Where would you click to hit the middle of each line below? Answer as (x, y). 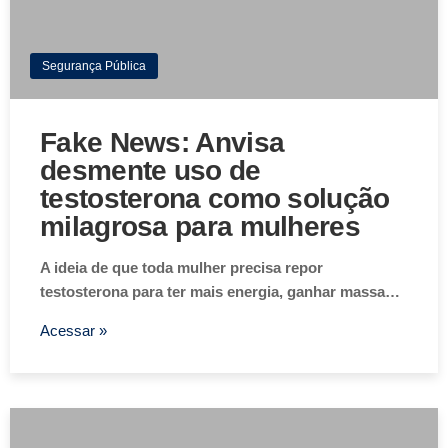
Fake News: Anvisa (162, 143)
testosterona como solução (215, 199)
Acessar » (73, 331)
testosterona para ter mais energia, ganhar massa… (220, 292)
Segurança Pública (94, 66)
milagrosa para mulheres (200, 227)
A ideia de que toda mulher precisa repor (181, 268)
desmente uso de (150, 171)
